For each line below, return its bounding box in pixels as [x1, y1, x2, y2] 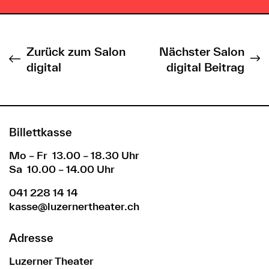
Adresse [9, 231, 53, 244]
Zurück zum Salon [26, 44, 125, 59]
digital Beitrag [166, 60, 245, 74]
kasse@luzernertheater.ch [9, 199, 142, 213]
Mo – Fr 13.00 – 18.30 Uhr [9, 148, 139, 162]
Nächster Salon [159, 44, 245, 59]
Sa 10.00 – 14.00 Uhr [9, 162, 115, 175]
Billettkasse [9, 125, 72, 139]
